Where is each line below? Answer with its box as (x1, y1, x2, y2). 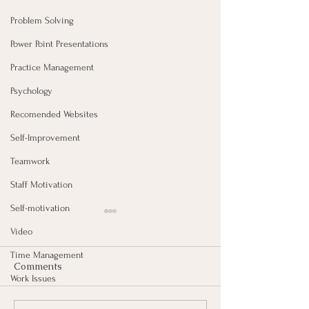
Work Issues (10, 273, 56, 283)
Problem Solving (10, 15, 74, 26)
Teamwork (10, 156, 50, 166)
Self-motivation (10, 203, 70, 213)
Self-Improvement (10, 132, 80, 143)
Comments (14, 260, 62, 273)
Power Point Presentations (10, 39, 108, 49)
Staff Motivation (10, 179, 72, 190)
